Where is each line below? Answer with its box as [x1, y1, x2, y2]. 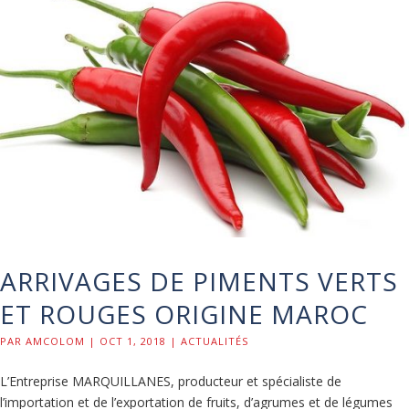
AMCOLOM [26, 333, 85, 348]
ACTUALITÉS [181, 333, 248, 348]
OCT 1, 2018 [100, 333, 166, 348]
